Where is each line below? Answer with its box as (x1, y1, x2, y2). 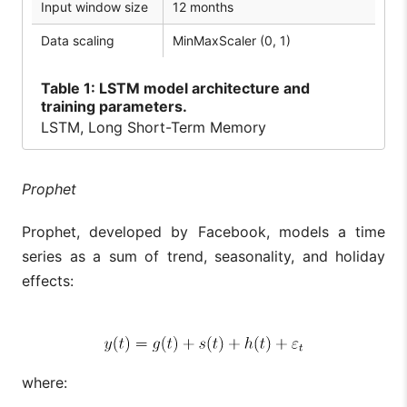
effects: (22, 271, 74, 290)
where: (22, 372, 67, 392)
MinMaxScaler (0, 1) (173, 33, 291, 49)
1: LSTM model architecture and (80, 78, 310, 97)
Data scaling (41, 33, 114, 49)
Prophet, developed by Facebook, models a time (22, 222, 385, 241)
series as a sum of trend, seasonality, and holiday (22, 246, 385, 265)
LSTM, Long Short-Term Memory (41, 117, 266, 136)
